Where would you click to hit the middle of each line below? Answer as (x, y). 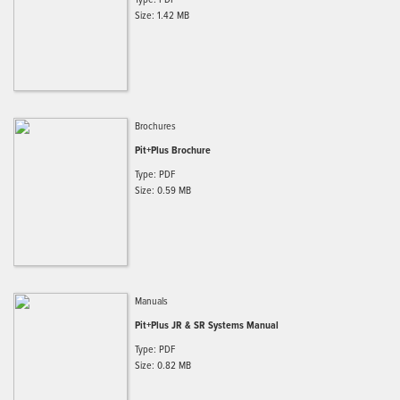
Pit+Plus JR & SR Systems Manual (207, 325)
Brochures (155, 126)
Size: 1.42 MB (162, 15)
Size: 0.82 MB (163, 365)
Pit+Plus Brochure (173, 150)
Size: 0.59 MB (163, 190)
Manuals (151, 301)
